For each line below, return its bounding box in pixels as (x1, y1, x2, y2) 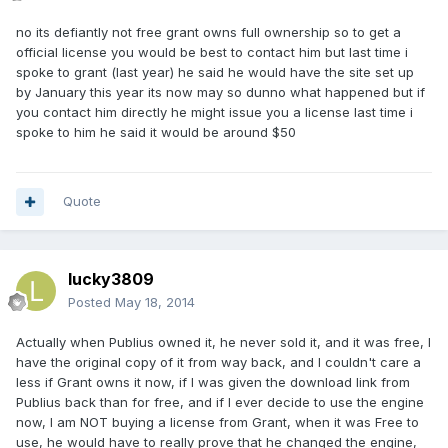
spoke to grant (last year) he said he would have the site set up (16, 64, 414, 81)
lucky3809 (68, 269, 154, 290)
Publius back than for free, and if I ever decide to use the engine (16, 394, 424, 411)
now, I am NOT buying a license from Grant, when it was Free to (16, 414, 419, 431)
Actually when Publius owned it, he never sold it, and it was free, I (16, 334, 431, 351)
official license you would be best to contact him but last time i (16, 44, 408, 61)
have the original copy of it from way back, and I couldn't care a (16, 354, 421, 371)
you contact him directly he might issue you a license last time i (16, 104, 413, 121)
